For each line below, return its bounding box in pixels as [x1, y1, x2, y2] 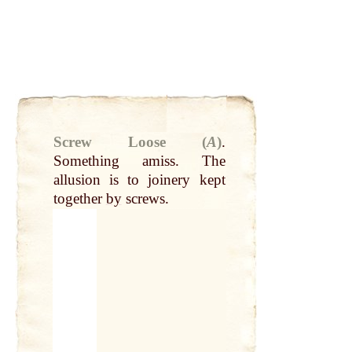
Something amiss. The [53, 152, 225, 170]
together [53, 190, 106, 207]
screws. [121, 190, 169, 207]
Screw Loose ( [53, 134, 207, 151]
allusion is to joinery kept [53, 171, 225, 189]
